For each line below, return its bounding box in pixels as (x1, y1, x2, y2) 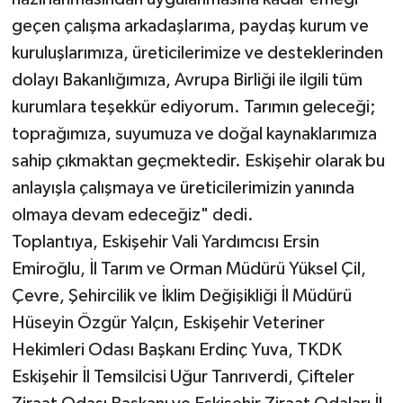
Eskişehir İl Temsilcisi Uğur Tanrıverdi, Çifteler (11, 368, 354, 387)
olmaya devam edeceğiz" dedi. (11, 206, 254, 225)
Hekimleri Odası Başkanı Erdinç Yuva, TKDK (11, 341, 342, 360)
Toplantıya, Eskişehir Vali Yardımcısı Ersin (11, 233, 319, 252)
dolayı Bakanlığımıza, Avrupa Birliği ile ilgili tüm (11, 71, 363, 90)
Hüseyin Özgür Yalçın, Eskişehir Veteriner (11, 314, 325, 333)
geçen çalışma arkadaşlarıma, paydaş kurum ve (11, 17, 369, 36)
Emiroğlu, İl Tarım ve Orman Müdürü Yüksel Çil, (11, 260, 366, 279)
